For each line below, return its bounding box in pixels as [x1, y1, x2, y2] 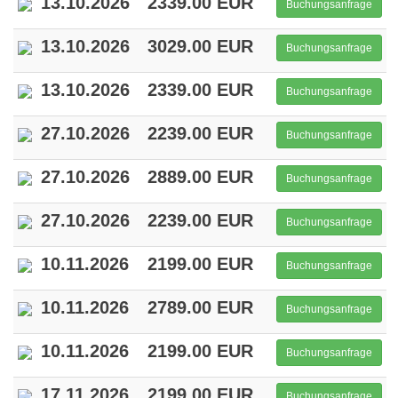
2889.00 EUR [147, 167, 253, 187]
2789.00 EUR [147, 298, 253, 317]
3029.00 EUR [147, 36, 253, 56]
